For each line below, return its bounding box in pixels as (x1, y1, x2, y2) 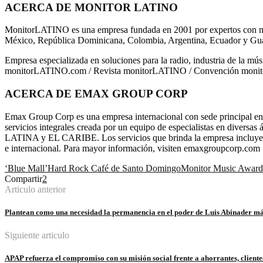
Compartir (5, 173, 42, 184)
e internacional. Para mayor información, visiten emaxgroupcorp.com (5, 143, 260, 153)
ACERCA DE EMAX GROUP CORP (5, 87, 188, 100)
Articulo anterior (5, 184, 66, 194)
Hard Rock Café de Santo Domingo (48, 163, 181, 173)
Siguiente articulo (5, 230, 69, 240)
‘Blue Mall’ (5, 163, 48, 173)
